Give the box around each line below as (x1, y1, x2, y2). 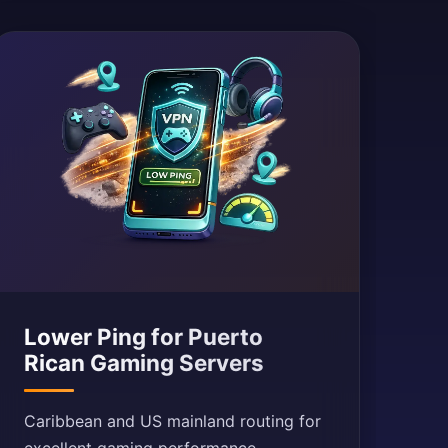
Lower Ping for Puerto (23, 323, 263, 350)
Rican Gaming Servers (23, 349, 264, 376)
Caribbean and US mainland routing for (23, 411, 321, 431)
